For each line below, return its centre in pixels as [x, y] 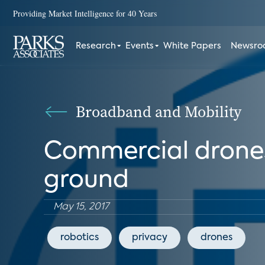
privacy [150, 238]
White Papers [193, 46]
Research [96, 46]
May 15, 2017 [81, 207]
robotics [80, 238]
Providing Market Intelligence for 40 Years [85, 13]
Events [140, 46]
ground [86, 180]
